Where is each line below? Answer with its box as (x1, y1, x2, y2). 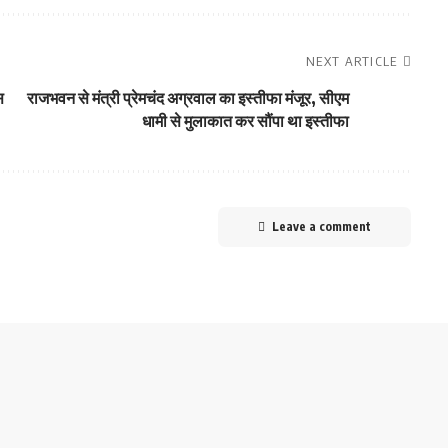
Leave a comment (271, 218, 371, 234)
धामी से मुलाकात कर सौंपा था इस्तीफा (141, 110, 349, 131)
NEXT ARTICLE (306, 52, 398, 69)
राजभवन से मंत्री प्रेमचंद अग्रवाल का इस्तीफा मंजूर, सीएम (26, 87, 349, 108)
